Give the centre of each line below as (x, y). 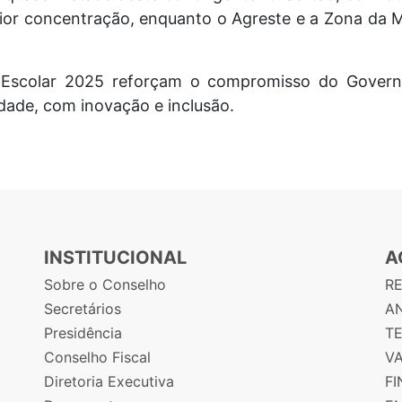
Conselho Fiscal (97, 357)
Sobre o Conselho (105, 284)
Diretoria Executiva (109, 381)
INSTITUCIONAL (115, 258)
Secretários (83, 309)
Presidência (83, 333)
